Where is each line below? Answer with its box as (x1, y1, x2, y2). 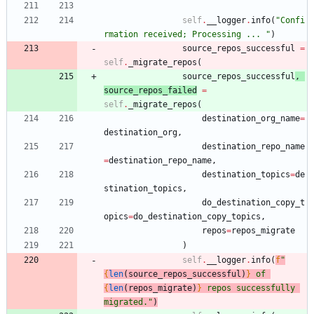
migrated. (104, 296, 148, 307)
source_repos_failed (104, 85, 197, 95)
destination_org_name (202, 113, 300, 123)
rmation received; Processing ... (104, 29, 266, 39)
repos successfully (202, 282, 295, 293)
